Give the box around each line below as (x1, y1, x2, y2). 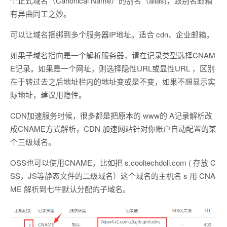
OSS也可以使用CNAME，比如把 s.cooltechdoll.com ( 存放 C (10, 157, 216, 168)
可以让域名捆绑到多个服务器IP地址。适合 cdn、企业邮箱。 (10, 28, 214, 40)
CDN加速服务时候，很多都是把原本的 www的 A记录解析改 (10, 109, 212, 121)
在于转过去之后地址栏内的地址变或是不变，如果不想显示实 (10, 75, 215, 87)
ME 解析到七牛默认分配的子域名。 (10, 183, 130, 194)
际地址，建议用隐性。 (10, 89, 86, 100)
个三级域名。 (10, 136, 56, 147)
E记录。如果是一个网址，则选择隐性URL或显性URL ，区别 (10, 62, 215, 73)
